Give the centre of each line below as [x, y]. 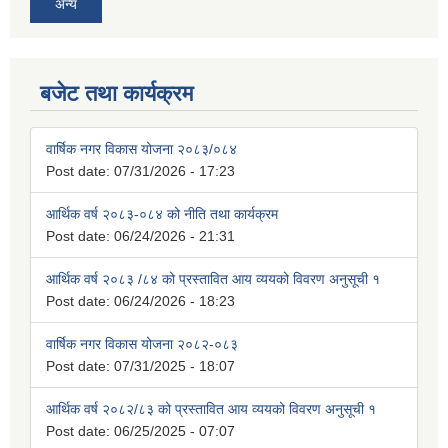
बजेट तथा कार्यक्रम [116, 94]
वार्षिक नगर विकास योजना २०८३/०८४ [141, 149]
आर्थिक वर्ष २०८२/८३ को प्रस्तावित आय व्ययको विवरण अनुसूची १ [211, 409]
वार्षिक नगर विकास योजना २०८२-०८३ [142, 344]
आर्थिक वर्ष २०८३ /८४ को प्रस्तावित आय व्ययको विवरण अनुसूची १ [213, 279]
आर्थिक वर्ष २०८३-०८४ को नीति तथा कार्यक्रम [162, 214]
